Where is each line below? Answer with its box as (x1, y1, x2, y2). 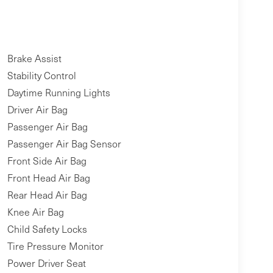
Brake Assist (7, 52, 62, 65)
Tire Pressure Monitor (7, 239, 104, 253)
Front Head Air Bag (7, 171, 90, 185)
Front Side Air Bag (7, 154, 87, 168)
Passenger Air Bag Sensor (7, 137, 121, 151)
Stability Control (7, 69, 76, 82)
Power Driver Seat (7, 257, 86, 270)
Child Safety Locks (7, 222, 87, 236)
